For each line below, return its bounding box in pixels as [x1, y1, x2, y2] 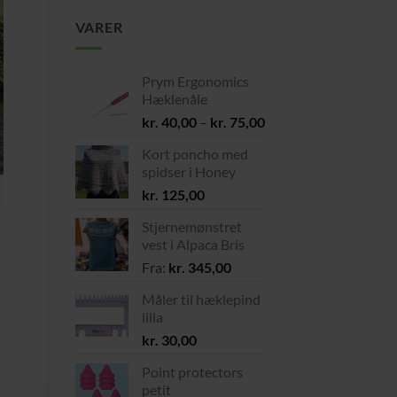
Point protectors [141, 363, 243, 381]
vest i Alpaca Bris [141, 236, 245, 253]
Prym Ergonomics [141, 73, 249, 90]
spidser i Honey [141, 163, 236, 181]
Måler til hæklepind [141, 291, 261, 308]
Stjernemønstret [141, 218, 242, 236]
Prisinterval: [263, 113, 339, 130]
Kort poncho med [141, 145, 248, 163]
